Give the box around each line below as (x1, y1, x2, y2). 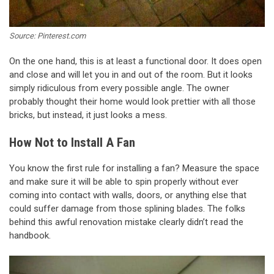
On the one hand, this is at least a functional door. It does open (9, 55, 262, 67)
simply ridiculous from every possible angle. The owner (9, 82, 229, 94)
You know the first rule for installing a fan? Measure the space (9, 162, 259, 174)
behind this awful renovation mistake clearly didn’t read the (9, 216, 243, 228)
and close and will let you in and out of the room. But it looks (9, 68, 253, 80)
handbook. (9, 229, 51, 241)
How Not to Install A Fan (9, 135, 135, 150)
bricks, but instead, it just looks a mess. (9, 109, 167, 120)
